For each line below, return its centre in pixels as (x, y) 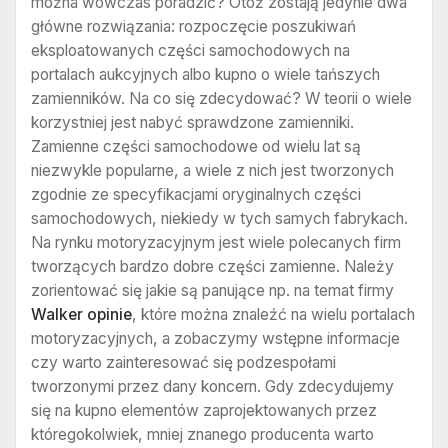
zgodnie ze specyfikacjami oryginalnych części (196, 194)
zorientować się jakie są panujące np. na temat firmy (212, 290)
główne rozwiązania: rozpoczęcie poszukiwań (193, 26)
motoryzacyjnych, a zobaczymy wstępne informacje (215, 338)
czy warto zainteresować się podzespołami (183, 362)
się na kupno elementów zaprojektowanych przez (204, 410)
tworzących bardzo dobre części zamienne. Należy (212, 266)
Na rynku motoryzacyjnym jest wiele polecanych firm (216, 242)
